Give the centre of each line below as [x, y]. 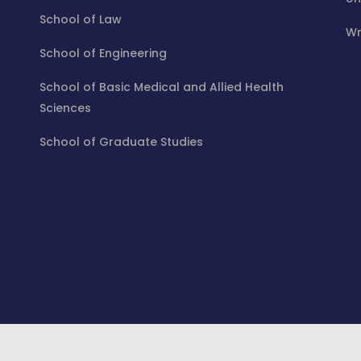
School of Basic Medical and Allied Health [162, 87]
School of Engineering [103, 53]
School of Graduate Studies [121, 142]
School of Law [81, 19]
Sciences [65, 108]
